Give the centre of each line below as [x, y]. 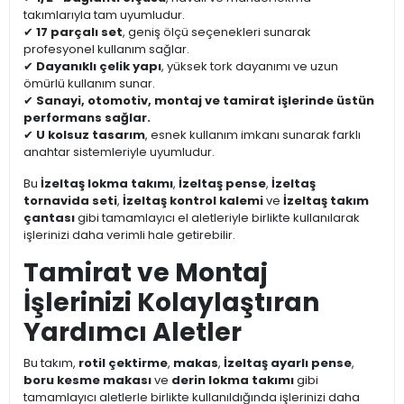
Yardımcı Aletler [133, 333]
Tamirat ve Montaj [146, 273]
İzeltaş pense [222, 184]
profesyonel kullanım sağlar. [106, 50]
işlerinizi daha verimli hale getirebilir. [129, 235]
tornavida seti [70, 201]
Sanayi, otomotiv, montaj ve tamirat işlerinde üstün [205, 101]
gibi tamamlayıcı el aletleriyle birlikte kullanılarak [217, 218]
